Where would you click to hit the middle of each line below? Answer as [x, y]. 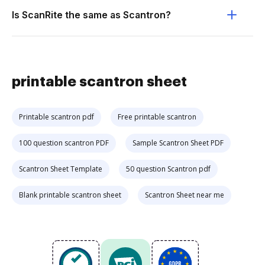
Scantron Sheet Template [61, 169]
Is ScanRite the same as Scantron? [91, 15]
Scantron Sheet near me [185, 195]
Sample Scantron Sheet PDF [178, 143]
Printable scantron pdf [56, 117]
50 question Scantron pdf [168, 169]
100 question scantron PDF [64, 143]
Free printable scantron [157, 117]
